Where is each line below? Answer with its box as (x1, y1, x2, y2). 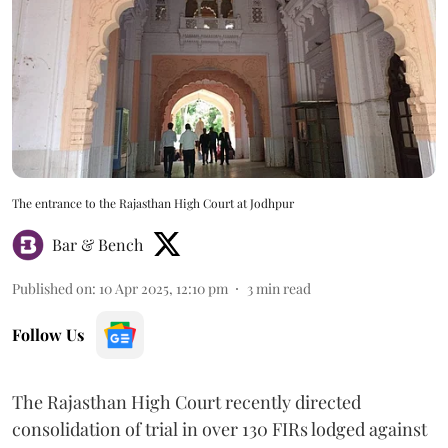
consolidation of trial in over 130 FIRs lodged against (12, 416, 427, 441)
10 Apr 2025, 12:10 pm (99, 278, 228, 298)
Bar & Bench (52, 233, 143, 255)
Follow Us (12, 323, 84, 345)
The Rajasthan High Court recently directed (12, 389, 361, 414)
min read (256, 278, 311, 298)
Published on (12, 278, 92, 298)
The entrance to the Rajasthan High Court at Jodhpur (12, 194, 294, 211)
